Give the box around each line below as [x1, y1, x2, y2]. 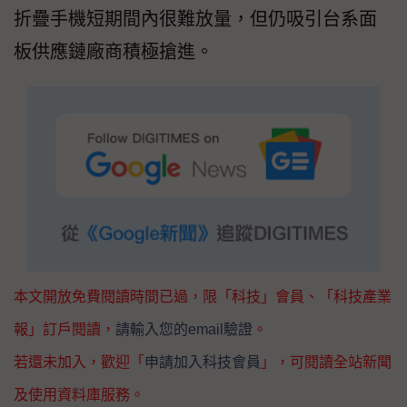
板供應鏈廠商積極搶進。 [14, 42, 213, 63]
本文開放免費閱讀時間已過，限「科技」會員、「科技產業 [14, 289, 392, 305]
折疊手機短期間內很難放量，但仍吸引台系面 [14, 9, 377, 30]
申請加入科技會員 [144, 354, 261, 371]
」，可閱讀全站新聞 [261, 354, 392, 371]
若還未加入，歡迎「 [14, 354, 144, 371]
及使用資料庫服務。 [14, 387, 144, 403]
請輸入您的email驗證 [115, 322, 253, 338]
